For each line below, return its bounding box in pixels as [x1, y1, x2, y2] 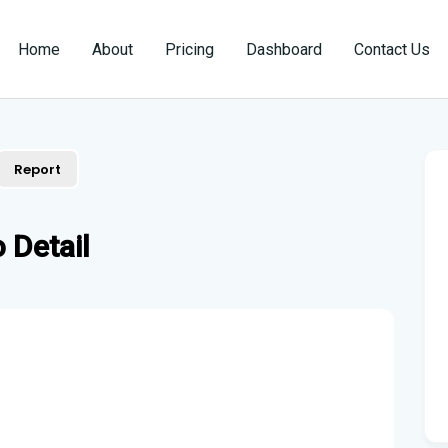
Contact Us [354, 39, 430, 59]
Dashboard [246, 39, 322, 59]
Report [14, 159, 61, 179]
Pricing [165, 39, 214, 59]
